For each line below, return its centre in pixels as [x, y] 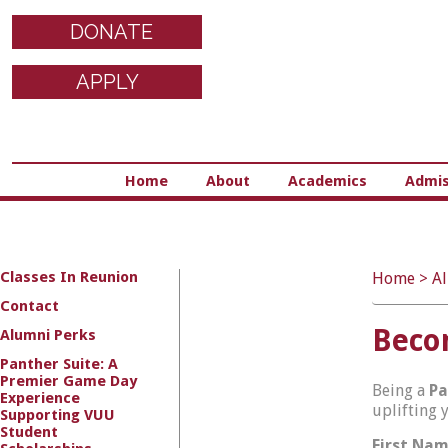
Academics [327, 181]
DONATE [111, 32]
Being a [400, 390]
